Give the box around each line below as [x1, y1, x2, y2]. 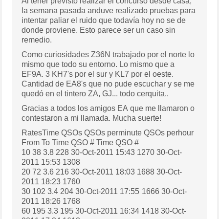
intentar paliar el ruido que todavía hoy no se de [22, 16, 186, 24]
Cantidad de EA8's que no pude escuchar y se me [22, 79, 195, 88]
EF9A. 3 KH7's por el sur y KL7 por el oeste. [22, 69, 174, 78]
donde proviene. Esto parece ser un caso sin [22, 25, 176, 34]
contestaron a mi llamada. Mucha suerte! [22, 113, 162, 122]
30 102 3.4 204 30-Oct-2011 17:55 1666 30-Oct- [22, 187, 142, 196]
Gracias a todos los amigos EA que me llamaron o [22, 104, 195, 112]
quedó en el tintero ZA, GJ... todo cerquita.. [22, 89, 169, 98]
